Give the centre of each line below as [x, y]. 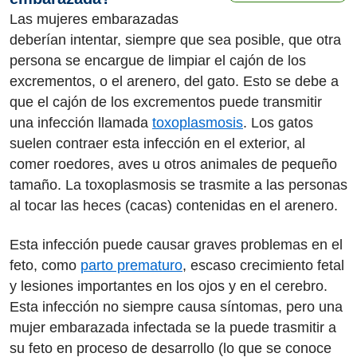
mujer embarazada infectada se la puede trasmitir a [173, 327]
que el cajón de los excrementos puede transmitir [166, 102]
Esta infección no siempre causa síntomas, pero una [176, 306]
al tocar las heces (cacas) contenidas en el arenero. [176, 206]
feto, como [45, 265]
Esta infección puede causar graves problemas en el [176, 244]
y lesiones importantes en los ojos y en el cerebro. [169, 286]
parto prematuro [131, 265]
